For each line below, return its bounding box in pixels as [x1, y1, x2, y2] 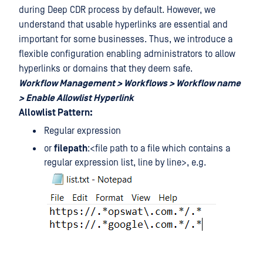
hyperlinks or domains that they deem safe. [19, 63, 193, 74]
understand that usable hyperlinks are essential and [19, 19, 228, 30]
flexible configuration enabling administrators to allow [19, 49, 235, 59]
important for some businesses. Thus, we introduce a [19, 34, 232, 45]
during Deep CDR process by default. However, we [19, 5, 215, 15]
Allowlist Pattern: [19, 107, 93, 118]
